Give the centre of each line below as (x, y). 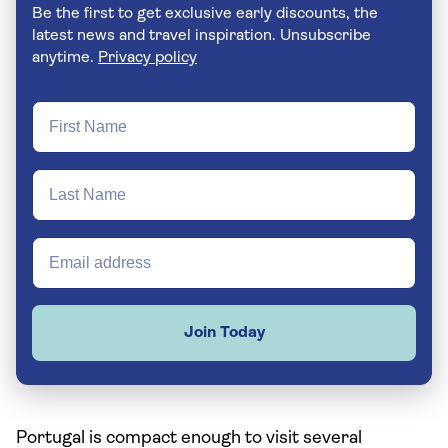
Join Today (224, 333)
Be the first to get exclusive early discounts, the (205, 14)
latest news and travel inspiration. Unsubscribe (156, 36)
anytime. (65, 58)
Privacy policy (147, 58)
